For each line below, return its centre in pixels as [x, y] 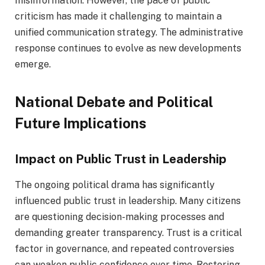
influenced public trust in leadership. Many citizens [128, 201]
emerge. [33, 64]
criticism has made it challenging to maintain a [118, 16]
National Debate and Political [114, 102]
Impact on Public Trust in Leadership [121, 159]
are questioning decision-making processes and [119, 217]
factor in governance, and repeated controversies [125, 249]
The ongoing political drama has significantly [115, 185]
